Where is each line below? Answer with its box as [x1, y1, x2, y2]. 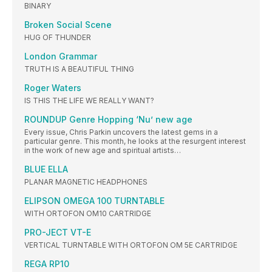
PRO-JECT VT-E [24, 227, 91, 237]
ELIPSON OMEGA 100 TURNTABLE [24, 195, 165, 206]
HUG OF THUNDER [24, 33, 91, 42]
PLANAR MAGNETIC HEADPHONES [24, 177, 148, 186]
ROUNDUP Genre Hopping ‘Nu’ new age [24, 114, 192, 124]
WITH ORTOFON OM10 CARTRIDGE [24, 209, 151, 218]
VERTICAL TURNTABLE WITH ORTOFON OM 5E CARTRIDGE [24, 240, 237, 250]
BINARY [24, 1, 51, 10]
